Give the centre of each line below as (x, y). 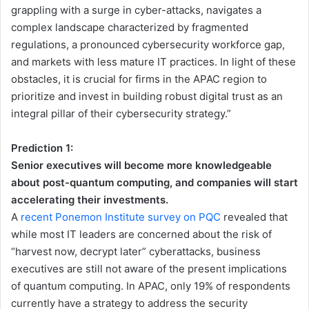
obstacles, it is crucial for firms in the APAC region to (139, 79)
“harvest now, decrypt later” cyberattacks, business (136, 252)
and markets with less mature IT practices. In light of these (153, 62)
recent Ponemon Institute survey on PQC (121, 217)
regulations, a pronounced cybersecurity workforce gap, (148, 45)
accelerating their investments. (90, 200)
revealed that (254, 217)
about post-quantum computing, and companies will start (154, 183)
